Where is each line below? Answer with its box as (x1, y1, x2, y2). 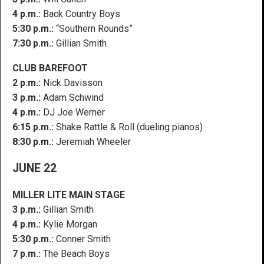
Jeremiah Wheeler (54, 136, 131, 147)
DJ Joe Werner (41, 106, 105, 118)
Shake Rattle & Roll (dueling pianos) (54, 121, 203, 133)
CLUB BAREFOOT (12, 62, 88, 74)
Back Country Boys (41, 8, 120, 19)
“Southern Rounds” (54, 22, 133, 34)
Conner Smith (54, 233, 111, 245)
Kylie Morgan (41, 218, 97, 230)
